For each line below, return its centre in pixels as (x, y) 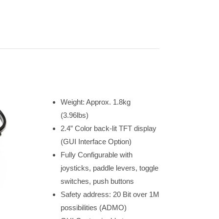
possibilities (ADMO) (93, 208)
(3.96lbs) (74, 115)
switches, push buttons (97, 181)
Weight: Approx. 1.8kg (95, 102)
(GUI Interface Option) (96, 142)
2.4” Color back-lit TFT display (108, 128)
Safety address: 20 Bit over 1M (110, 194)
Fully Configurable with (96, 155)
